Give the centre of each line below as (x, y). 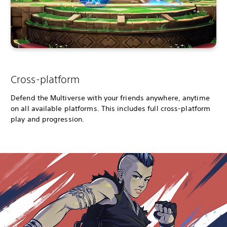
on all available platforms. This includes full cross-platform (111, 109)
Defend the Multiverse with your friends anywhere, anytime (110, 98)
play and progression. (48, 119)
